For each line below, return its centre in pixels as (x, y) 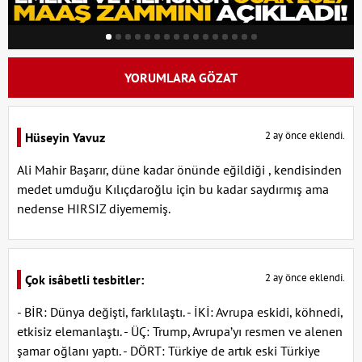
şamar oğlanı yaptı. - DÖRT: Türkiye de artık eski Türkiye (168, 350)
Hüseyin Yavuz (65, 137)
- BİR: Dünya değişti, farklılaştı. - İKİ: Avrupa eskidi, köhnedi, (180, 311)
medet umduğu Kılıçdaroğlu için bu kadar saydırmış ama (173, 189)
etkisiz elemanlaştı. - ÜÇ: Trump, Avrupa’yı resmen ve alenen (180, 331)
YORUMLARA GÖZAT (181, 77)
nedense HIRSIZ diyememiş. (94, 208)
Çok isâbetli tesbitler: (84, 279)
